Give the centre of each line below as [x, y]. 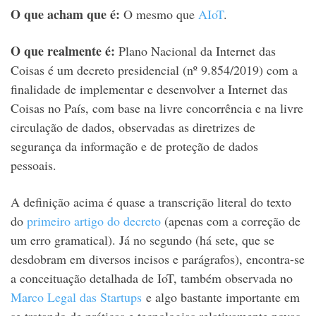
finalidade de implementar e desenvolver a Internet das [149, 89]
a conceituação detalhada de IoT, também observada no [152, 278]
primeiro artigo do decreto [94, 221]
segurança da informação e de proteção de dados [134, 146]
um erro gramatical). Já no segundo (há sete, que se [142, 240]
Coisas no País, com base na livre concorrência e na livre [157, 108]
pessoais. [34, 165]
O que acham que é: [65, 14]
